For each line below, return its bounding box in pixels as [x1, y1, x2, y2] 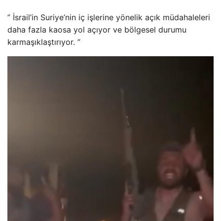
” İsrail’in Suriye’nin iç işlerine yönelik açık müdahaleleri [7, 12, 210, 23]
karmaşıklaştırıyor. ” [7, 37, 80, 47]
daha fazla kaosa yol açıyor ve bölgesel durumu [7, 25, 186, 35]
